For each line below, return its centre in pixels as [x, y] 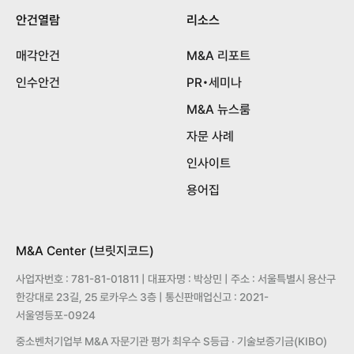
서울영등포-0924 [56, 316]
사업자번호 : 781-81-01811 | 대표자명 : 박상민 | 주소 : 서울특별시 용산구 [176, 279]
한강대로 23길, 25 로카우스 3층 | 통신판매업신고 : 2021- [142, 298]
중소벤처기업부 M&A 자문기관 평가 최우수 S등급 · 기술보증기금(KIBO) [171, 342]
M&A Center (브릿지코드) [85, 251]
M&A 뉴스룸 [218, 110]
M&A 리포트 [218, 56]
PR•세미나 [214, 83]
